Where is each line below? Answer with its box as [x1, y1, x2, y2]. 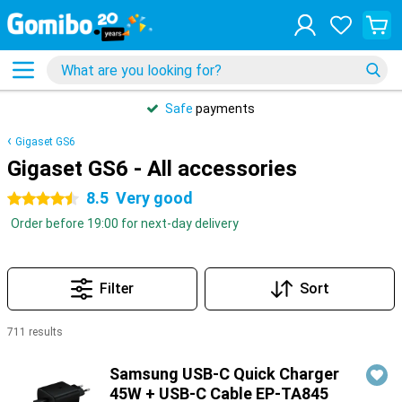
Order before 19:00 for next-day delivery [11, 216, 239, 231]
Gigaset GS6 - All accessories [7, 156, 297, 181]
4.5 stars [7, 192, 58, 206]
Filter [100, 280, 134, 297]
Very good [116, 188, 193, 207]
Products [7, 347, 64, 362]
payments [193, 101, 255, 116]
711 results [7, 326, 63, 338]
